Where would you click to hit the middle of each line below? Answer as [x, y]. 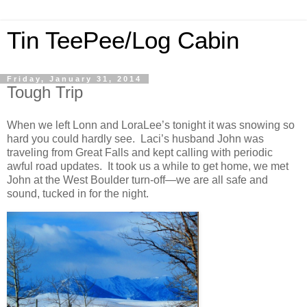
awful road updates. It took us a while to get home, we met [148, 166]
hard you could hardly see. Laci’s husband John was [135, 138]
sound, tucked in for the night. [78, 193]
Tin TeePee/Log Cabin [123, 40]
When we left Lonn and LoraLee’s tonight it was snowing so [151, 125]
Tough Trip [45, 92]
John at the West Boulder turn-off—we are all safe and [137, 180]
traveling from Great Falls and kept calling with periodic [140, 152]
